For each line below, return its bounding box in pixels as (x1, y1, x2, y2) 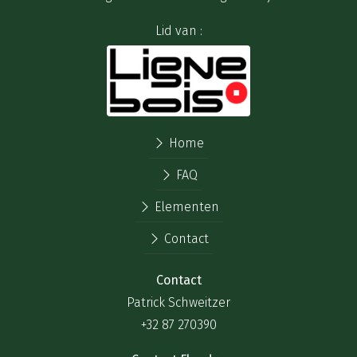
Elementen (151, 198, 219, 214)
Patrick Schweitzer (127, 294, 230, 310)
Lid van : (155, 23, 202, 39)
